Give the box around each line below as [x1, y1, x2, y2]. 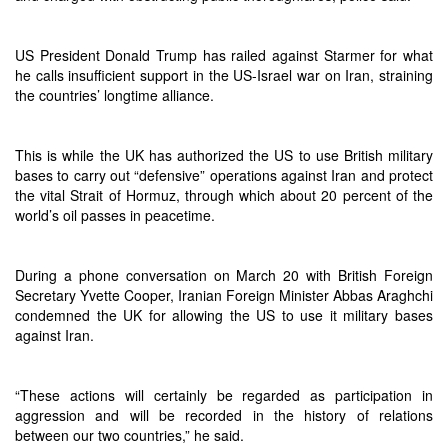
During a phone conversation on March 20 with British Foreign [15, 265, 433, 285]
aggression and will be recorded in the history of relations [15, 405, 433, 425]
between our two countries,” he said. [15, 425, 244, 445]
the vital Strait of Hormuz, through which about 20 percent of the [15, 185, 433, 205]
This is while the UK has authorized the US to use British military [15, 145, 433, 165]
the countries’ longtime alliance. [15, 85, 214, 105]
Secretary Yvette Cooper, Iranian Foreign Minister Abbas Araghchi [15, 285, 433, 305]
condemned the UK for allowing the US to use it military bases [15, 305, 433, 325]
